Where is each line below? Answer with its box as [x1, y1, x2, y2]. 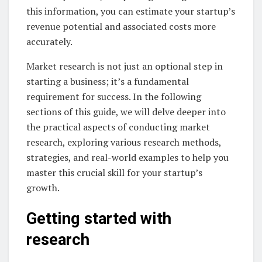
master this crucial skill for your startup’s [26, 166, 202, 179]
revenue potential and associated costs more [26, 19, 216, 33]
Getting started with [26, 209, 171, 229]
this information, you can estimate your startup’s [26, 4, 235, 18]
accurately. [26, 35, 73, 48]
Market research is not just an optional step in [26, 59, 223, 73]
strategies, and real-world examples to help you [26, 150, 229, 164]
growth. [26, 181, 60, 194]
